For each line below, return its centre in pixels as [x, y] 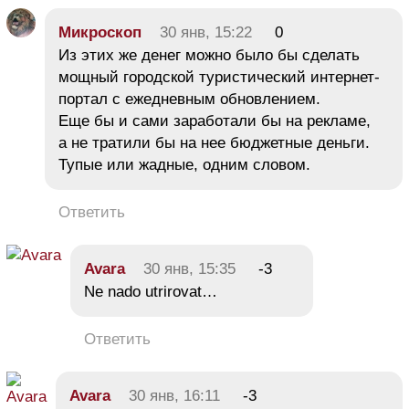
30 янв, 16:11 [174, 395]
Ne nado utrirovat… [151, 291]
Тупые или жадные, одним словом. [184, 164]
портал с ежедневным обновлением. [189, 99]
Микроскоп [100, 32]
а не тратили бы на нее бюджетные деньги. [214, 142]
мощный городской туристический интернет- [219, 77]
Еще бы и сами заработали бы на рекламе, [215, 121]
